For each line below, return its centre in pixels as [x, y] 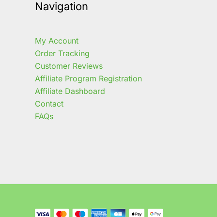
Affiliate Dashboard [70, 91]
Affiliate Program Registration [88, 78]
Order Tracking [62, 53]
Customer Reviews [69, 66]
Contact [49, 103]
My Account [57, 40]
